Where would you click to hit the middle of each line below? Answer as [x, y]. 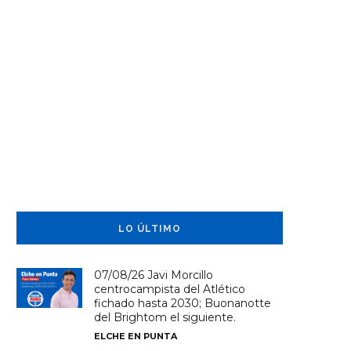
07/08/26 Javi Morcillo [154, 275]
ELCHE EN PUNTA [136, 337]
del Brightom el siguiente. [165, 318]
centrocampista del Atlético [170, 289]
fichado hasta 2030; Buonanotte [183, 304]
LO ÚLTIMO [150, 229]
